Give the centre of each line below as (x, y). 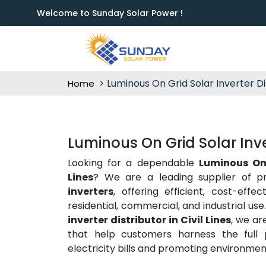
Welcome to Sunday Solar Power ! (110, 13)
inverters (91, 191)
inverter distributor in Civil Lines (149, 220)
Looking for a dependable (133, 163)
